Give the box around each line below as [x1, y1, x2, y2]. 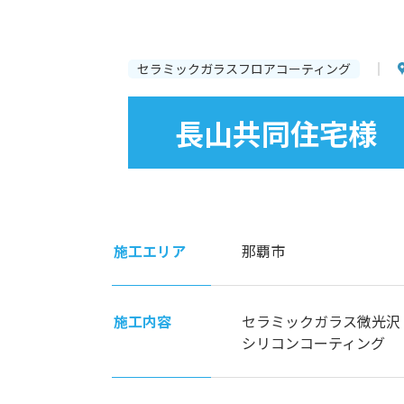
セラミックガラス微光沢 [242, 310, 400, 333]
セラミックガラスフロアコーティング [137, 60, 351, 78]
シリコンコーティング [242, 332, 385, 354]
